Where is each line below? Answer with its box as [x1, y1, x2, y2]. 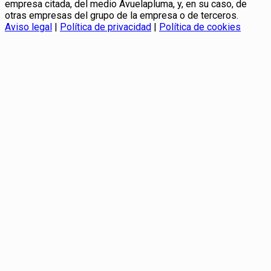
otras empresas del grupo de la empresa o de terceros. [5, 9, 238, 21]
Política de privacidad [60, 21, 151, 33]
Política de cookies [159, 21, 241, 33]
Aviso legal [5, 21, 52, 33]
